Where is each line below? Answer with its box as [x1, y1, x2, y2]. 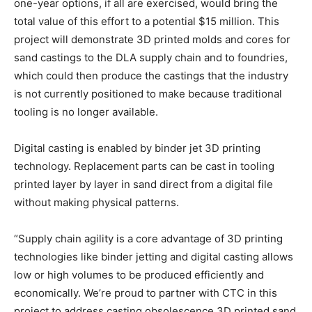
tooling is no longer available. [14, 105, 158, 119]
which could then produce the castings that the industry [14, 69, 288, 83]
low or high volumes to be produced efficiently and [14, 268, 264, 282]
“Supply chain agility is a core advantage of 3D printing [14, 232, 283, 246]
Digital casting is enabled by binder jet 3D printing [14, 141, 260, 155]
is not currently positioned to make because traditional [14, 87, 282, 101]
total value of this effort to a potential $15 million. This [14, 15, 279, 29]
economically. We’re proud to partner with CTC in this [14, 286, 277, 300]
